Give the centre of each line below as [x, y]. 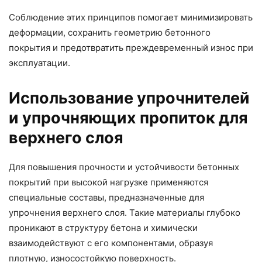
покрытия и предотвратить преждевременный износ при [131, 47]
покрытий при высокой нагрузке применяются [108, 182]
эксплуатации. [39, 63]
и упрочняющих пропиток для [128, 118]
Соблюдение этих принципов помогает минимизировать [131, 17]
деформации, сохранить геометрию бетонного [110, 32]
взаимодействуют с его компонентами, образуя [111, 243]
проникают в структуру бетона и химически [103, 227]
